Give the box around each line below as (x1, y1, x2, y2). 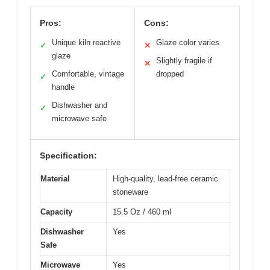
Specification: (40, 151, 97, 160)
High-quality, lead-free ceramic (113, 174, 218, 183)
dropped (156, 69, 184, 78)
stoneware (113, 187, 148, 196)
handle (52, 83, 75, 92)
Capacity (40, 207, 72, 216)
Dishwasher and (52, 101, 107, 110)
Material (40, 174, 70, 183)
